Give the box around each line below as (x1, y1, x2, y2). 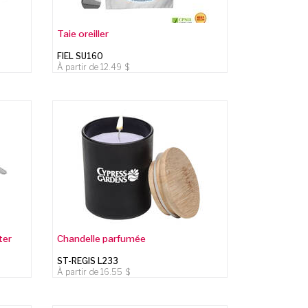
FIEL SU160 (57, 50, 104, 61)
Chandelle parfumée (57, 232, 146, 244)
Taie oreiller (57, 27, 109, 39)
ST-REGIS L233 (57, 255, 119, 266)
